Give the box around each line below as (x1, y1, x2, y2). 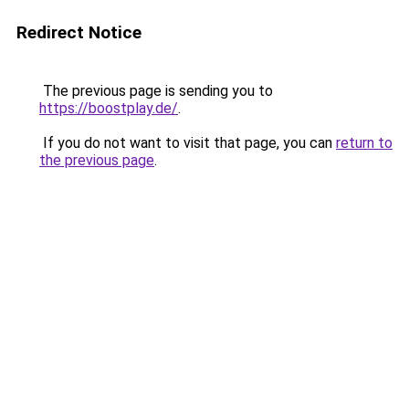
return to (336, 134, 393, 152)
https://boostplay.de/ (39, 100, 178, 117)
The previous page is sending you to (39, 82, 273, 100)
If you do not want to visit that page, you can (39, 134, 336, 152)
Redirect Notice (16, 22, 142, 43)
